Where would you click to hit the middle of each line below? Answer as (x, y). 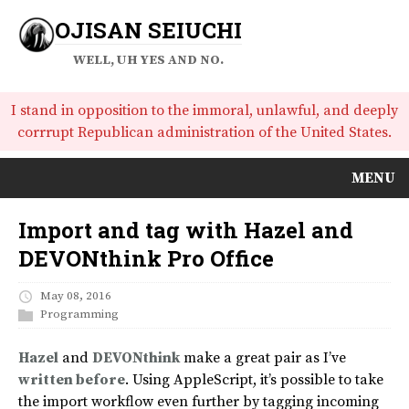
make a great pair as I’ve (263, 358)
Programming (79, 315)
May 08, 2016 (76, 296)
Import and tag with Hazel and (186, 231)
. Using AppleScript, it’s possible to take (254, 380)
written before (72, 380)
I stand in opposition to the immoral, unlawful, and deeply (204, 111)
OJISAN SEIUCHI (148, 30)
